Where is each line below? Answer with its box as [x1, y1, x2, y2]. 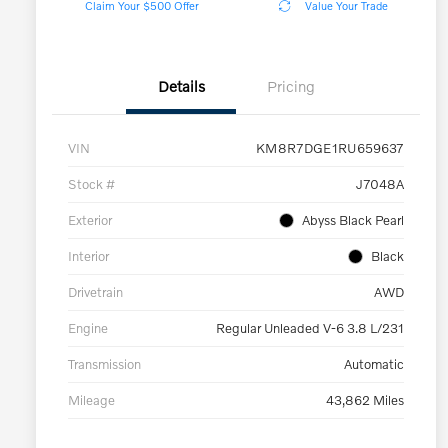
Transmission [68, 356, 141, 373]
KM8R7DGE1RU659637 [256, 140, 404, 157]
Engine [68, 320, 108, 337]
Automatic [344, 356, 404, 373]
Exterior [68, 212, 112, 229]
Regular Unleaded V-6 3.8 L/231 [216, 320, 404, 337]
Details [157, 77, 205, 96]
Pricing [267, 77, 315, 96]
